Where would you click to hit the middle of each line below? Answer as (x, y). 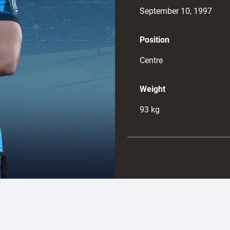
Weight (152, 89)
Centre (151, 60)
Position (155, 40)
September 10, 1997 (176, 11)
